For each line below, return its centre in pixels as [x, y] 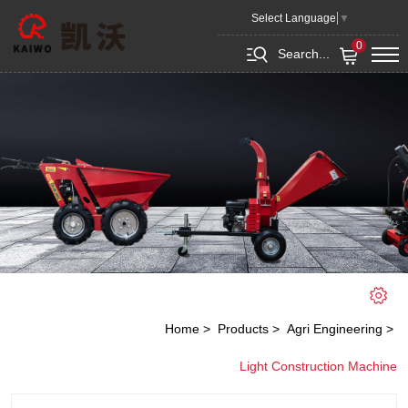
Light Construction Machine [318, 367]
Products [243, 328]
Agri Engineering [335, 328]
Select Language [294, 18]
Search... [304, 53]
